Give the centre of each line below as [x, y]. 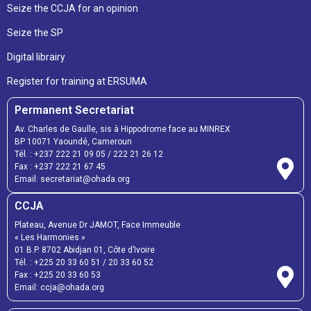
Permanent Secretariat [74, 110]
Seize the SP [35, 33]
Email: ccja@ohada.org [59, 288]
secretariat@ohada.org [85, 179]
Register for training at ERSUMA [77, 82]
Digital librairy [36, 57]
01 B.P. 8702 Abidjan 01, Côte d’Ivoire [85, 250]
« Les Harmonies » [50, 238]
